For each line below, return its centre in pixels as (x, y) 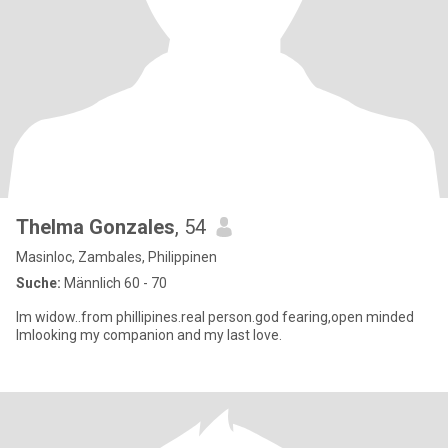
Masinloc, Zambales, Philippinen (116, 257)
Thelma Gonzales (95, 227)
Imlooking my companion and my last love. (149, 335)
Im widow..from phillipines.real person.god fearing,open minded (215, 317)
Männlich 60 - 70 (114, 283)
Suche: (38, 283)
